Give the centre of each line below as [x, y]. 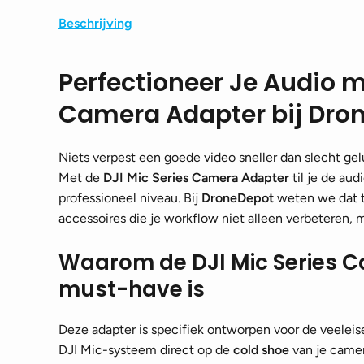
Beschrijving [95, 23]
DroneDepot [238, 198]
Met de [81, 178]
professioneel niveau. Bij [130, 198]
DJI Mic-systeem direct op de [146, 350]
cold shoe [261, 350]
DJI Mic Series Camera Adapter [196, 178]
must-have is [132, 289]
